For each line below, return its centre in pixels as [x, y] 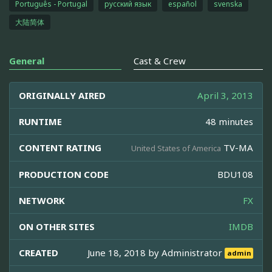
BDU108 [235, 174]
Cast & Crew [160, 60]
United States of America [176, 148]
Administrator [193, 252]
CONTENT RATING [60, 147]
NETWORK [42, 200]
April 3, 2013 [225, 95]
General [27, 60]
